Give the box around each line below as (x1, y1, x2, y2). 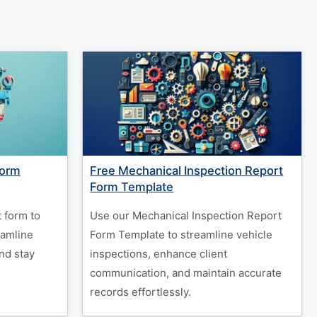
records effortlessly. (90, 285, 192, 299)
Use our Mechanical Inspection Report (90, 209, 282, 222)
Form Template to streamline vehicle (90, 228, 273, 241)
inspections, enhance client (90, 247, 228, 260)
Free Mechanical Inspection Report (90, 163, 284, 178)
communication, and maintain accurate (90, 266, 282, 279)
